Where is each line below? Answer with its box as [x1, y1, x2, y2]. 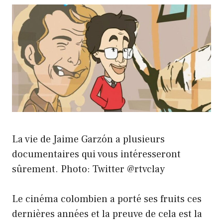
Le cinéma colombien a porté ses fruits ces [12, 193, 202, 206]
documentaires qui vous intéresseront [12, 148, 181, 161]
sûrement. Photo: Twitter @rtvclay [12, 163, 165, 176]
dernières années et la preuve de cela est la [12, 208, 202, 221]
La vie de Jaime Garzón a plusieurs [12, 133, 165, 146]
